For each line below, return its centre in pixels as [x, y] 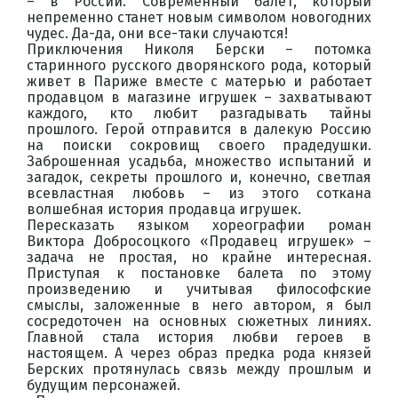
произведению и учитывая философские [199, 290]
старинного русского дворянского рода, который [199, 66]
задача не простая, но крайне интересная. [199, 258]
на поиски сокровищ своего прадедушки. [199, 146]
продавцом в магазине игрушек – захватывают [199, 98]
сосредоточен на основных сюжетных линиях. [199, 322]
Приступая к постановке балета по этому [199, 274]
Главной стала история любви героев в [199, 338]
